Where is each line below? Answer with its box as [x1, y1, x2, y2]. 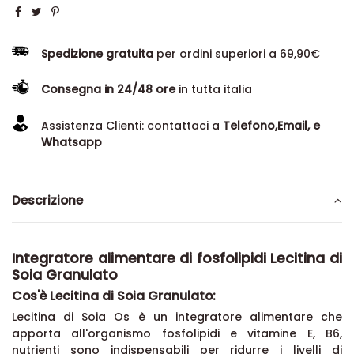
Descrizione [12, 192, 83, 209]
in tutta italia [175, 81, 253, 97]
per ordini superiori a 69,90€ [153, 45, 321, 62]
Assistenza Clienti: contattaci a [41, 117, 224, 134]
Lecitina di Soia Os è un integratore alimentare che [12, 309, 342, 326]
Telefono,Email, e [223, 117, 321, 134]
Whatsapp [41, 134, 103, 150]
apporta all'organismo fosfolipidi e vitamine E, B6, [12, 326, 342, 342]
